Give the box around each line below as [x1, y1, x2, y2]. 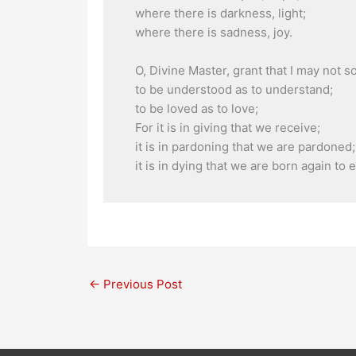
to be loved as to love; [134, 101, 258, 116]
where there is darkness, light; [134, 6, 306, 21]
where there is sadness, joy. [134, 25, 292, 40]
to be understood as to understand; [134, 82, 333, 97]
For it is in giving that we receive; [134, 120, 320, 135]
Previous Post [99, 277, 182, 292]
